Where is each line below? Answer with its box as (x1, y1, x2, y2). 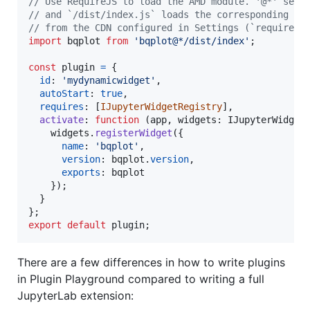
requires (39, 100, 84, 112)
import (28, 35, 62, 46)
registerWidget (95, 127, 172, 138)
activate (39, 113, 84, 125)
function (95, 113, 139, 125)
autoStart (39, 87, 89, 99)
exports (62, 166, 100, 178)
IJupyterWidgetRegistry (100, 100, 222, 112)
